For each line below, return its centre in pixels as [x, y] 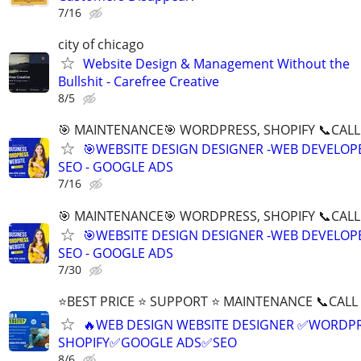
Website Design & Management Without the [216, 64]
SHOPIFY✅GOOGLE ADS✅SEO [147, 342]
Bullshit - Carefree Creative [139, 82]
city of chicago [101, 45]
